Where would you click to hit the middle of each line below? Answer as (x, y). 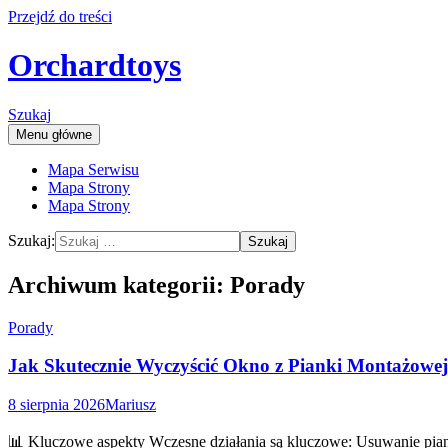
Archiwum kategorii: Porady (156, 284)
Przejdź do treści (60, 16)
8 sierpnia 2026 (56, 405)
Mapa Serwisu (93, 169)
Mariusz (130, 405)
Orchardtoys (94, 65)
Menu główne (54, 134)
